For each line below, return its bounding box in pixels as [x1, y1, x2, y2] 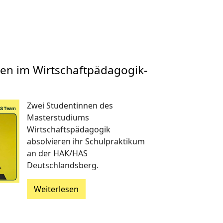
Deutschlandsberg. [26, 159, 99, 171]
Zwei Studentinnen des [26, 100, 113, 111]
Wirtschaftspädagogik [26, 123, 111, 135]
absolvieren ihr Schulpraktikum [26, 135, 145, 147]
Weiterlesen [33, 183, 79, 195]
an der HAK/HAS [26, 147, 88, 159]
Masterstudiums [26, 111, 89, 123]
